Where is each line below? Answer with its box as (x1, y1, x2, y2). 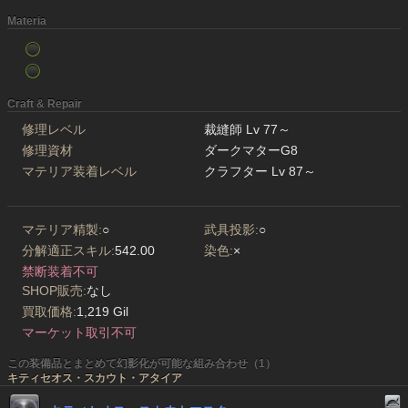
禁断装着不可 (22, 264, 98, 280)
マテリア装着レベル (22, 164, 137, 179)
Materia (7, 15, 46, 28)
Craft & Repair (7, 97, 82, 111)
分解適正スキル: (22, 243, 115, 259)
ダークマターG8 (204, 143, 298, 158)
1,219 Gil (76, 304, 128, 320)
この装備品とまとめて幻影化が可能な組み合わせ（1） (7, 357, 276, 371)
